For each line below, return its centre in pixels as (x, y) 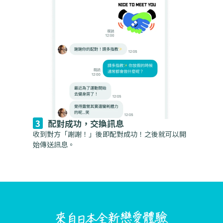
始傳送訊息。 (54, 144)
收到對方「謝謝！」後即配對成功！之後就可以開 (110, 134)
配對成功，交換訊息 (86, 123)
